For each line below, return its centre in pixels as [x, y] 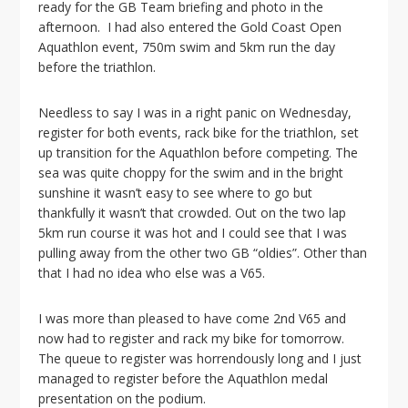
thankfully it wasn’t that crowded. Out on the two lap [193, 213]
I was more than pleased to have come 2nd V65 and [193, 318]
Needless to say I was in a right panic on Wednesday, [195, 112]
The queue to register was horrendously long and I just [200, 358]
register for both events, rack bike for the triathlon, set [199, 133]
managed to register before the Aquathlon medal [184, 378]
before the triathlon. [97, 67]
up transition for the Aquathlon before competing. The [199, 153]
